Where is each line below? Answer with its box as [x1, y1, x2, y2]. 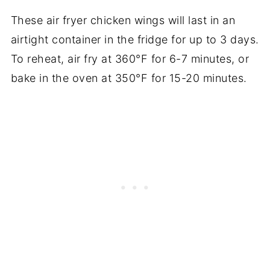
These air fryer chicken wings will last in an [10, 14, 236, 27]
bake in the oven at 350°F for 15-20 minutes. [10, 72, 247, 85]
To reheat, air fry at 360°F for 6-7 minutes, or [10, 52, 250, 66]
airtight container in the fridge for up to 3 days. [10, 33, 259, 46]
